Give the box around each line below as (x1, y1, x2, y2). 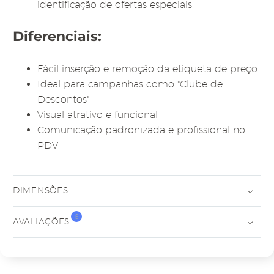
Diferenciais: (13, 28, 102, 45)
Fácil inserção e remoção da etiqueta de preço (37, 62, 257, 75)
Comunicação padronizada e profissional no (37, 124, 245, 136)
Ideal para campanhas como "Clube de (37, 78, 223, 90)
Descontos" (37, 93, 89, 105)
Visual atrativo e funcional (37, 108, 158, 120)
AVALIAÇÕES (13, 217, 70, 227)
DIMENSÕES (13, 185, 68, 196)
